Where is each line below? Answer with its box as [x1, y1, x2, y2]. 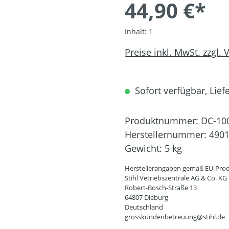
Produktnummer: [125, 114, 201, 127]
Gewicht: [125, 142, 165, 155]
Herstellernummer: [125, 128, 209, 141]
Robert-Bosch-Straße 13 [125, 183, 197, 193]
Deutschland [125, 202, 163, 212]
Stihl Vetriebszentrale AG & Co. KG [125, 173, 227, 183]
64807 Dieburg [125, 193, 168, 202]
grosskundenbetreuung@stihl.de [125, 212, 225, 222]
